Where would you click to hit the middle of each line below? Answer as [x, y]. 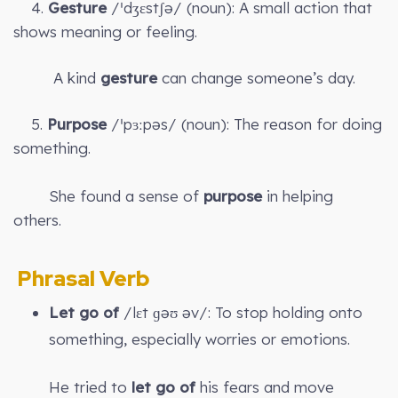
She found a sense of [106, 196]
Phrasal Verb [81, 279]
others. [37, 220]
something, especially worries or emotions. [199, 339]
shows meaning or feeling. [105, 32]
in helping [298, 196]
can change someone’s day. [256, 78]
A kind [57, 78]
